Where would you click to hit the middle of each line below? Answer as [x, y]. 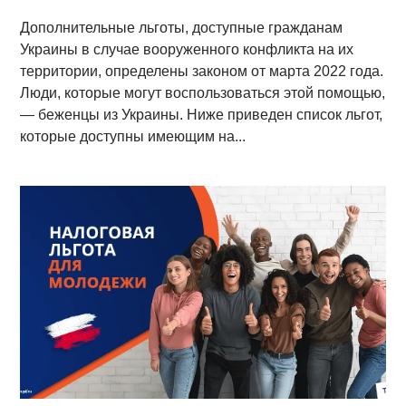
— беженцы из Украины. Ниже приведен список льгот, [202, 114]
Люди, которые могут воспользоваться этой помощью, [203, 92]
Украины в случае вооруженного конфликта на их [187, 49]
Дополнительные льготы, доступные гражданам [182, 27]
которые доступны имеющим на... [133, 136]
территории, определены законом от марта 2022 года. [202, 71]
